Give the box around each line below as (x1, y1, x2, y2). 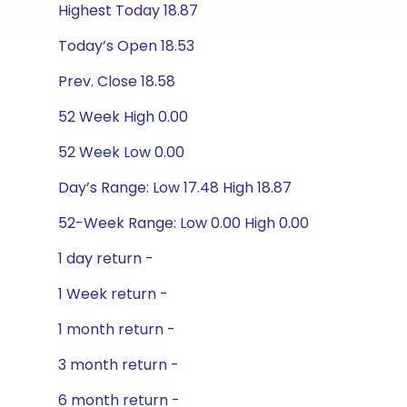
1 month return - (58, 319, 175, 340)
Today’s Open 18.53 (58, 35, 194, 56)
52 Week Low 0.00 (58, 142, 184, 163)
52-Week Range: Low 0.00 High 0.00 (58, 213, 309, 233)
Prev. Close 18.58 (58, 71, 175, 92)
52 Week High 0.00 (58, 106, 188, 127)
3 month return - (58, 354, 179, 375)
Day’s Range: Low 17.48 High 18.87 (58, 177, 292, 198)
